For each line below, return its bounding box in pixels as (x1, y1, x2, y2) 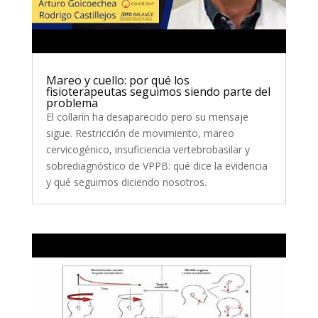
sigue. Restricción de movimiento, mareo (45, 126, 234, 140)
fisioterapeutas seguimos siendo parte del (45, 83, 270, 99)
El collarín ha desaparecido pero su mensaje (45, 109, 248, 124)
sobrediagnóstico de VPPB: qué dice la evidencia (45, 158, 268, 172)
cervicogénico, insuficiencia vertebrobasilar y (45, 142, 250, 156)
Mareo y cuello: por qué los (45, 72, 190, 88)
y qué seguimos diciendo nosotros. (45, 175, 207, 189)
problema (45, 94, 98, 111)
